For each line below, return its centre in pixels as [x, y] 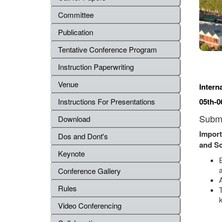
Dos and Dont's [83, 136]
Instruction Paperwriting [96, 67]
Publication [76, 32]
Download [74, 119]
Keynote [71, 153]
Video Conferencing [91, 205]
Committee [76, 15]
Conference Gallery [89, 171]
